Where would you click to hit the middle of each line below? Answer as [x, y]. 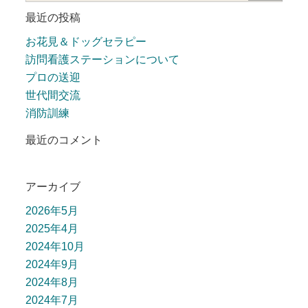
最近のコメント [64, 140]
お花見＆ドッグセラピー [86, 41]
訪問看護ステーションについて [103, 59]
